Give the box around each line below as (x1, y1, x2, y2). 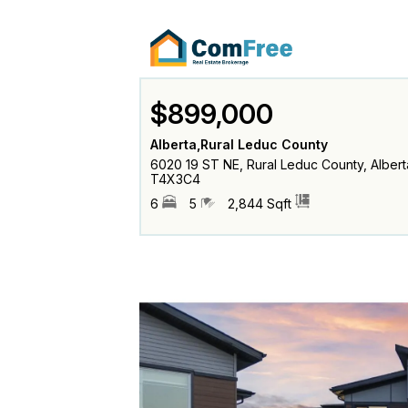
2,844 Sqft (227, 195, 295, 211)
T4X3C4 (149, 170, 200, 187)
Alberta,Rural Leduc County (149, 136, 328, 152)
